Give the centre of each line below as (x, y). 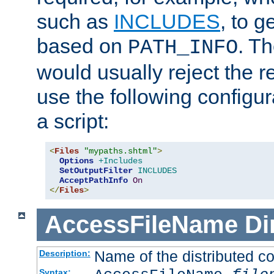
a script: (73, 121)
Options (76, 161)
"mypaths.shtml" (120, 151)
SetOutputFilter (96, 171)
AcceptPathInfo (94, 181)
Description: (65, 253)
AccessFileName (141, 225)
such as (75, 22)
